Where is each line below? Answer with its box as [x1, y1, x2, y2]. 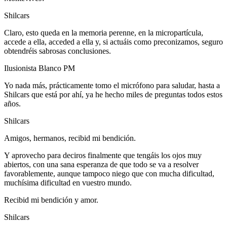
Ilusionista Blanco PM [4, 63, 75, 72]
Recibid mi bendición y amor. [4, 195, 98, 204]
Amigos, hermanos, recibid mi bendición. [4, 133, 136, 142]
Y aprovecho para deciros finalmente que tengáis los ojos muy [4, 150, 202, 160]
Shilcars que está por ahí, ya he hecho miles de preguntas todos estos [4, 90, 222, 99]
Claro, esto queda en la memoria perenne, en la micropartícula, [4, 28, 203, 37]
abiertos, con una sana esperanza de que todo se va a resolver [4, 160, 199, 169]
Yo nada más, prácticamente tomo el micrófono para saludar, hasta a [4, 81, 220, 90]
